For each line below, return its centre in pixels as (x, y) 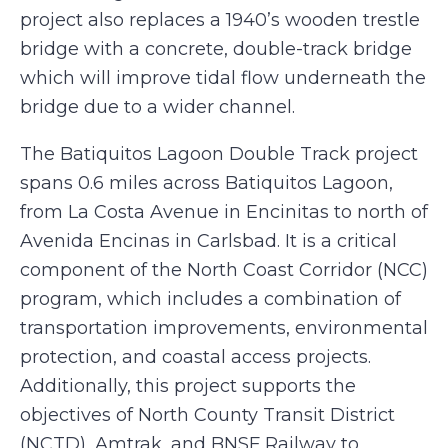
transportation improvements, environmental (224, 328)
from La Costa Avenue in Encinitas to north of (224, 212)
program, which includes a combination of (210, 299)
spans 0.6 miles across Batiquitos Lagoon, (206, 183)
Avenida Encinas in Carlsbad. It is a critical (208, 241)
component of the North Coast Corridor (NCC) (224, 270)
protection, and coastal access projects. (195, 357)
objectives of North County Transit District (207, 415)
